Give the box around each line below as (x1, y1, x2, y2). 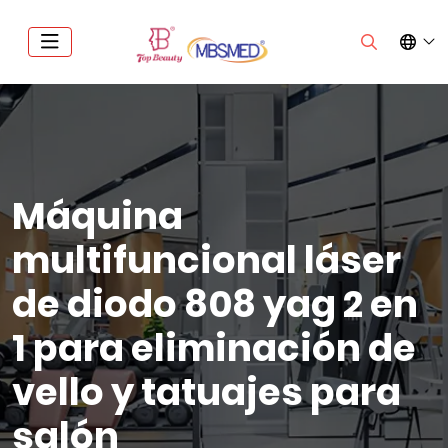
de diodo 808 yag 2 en (12, 278, 418, 330)
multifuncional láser (12, 234, 401, 286)
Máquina (12, 190, 183, 242)
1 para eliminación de (12, 322, 416, 374)
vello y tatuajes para (12, 366, 401, 418)
